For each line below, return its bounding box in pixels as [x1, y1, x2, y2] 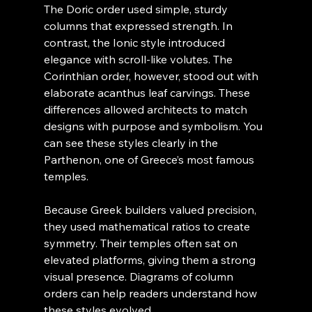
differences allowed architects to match [43, 102, 250, 117]
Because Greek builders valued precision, [43, 203, 259, 217]
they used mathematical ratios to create [43, 219, 253, 234]
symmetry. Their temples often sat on [43, 236, 240, 251]
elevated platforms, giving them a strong [43, 253, 258, 267]
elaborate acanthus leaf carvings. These [43, 86, 253, 100]
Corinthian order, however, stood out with [43, 69, 261, 84]
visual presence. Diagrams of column [43, 270, 236, 284]
